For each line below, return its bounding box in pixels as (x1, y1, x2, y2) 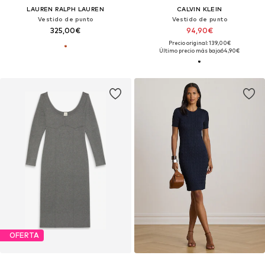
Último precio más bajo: (159, 47, 221, 54)
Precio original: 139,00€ (168, 39, 231, 46)
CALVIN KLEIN (176, 5, 222, 12)
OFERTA (9, 231, 39, 240)
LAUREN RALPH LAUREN (27, 5, 105, 12)
